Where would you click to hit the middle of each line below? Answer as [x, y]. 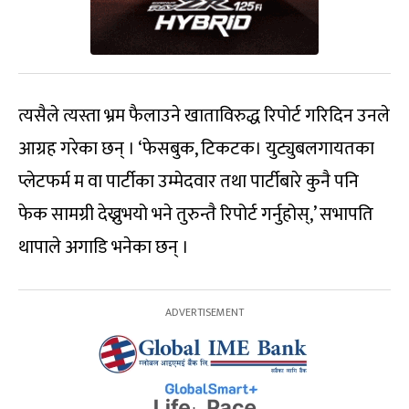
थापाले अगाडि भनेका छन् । [104, 248]
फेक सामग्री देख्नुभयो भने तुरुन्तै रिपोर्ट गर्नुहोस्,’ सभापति [196, 215]
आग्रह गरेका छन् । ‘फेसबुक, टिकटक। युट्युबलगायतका [196, 149]
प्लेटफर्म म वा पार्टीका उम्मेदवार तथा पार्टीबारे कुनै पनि [189, 182]
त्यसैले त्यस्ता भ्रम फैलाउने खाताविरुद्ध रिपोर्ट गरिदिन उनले [204, 116]
